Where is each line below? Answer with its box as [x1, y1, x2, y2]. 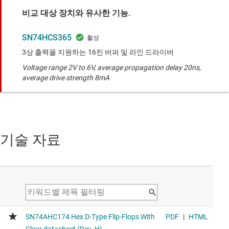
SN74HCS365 [22, 32, 72, 42]
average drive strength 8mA [22, 73, 109, 82]
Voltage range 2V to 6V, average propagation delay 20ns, [22, 63, 201, 72]
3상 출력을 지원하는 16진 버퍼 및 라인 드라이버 [22, 48, 174, 56]
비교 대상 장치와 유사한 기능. [22, 8, 130, 18]
